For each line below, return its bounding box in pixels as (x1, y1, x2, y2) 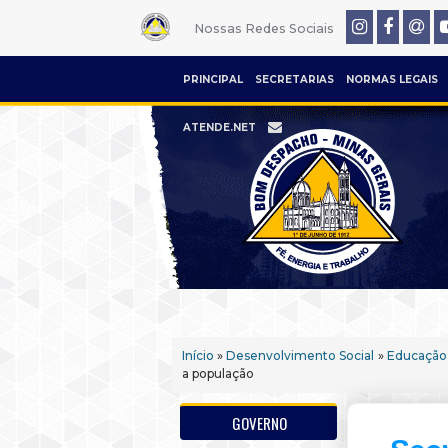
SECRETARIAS (255, 73, 334, 86)
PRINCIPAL (183, 73, 243, 86)
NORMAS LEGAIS (346, 73, 438, 86)
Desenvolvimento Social (226, 348, 375, 363)
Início (182, 348, 214, 363)
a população (182, 366, 254, 381)
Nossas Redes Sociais (193, 21, 334, 36)
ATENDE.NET (183, 121, 256, 134)
